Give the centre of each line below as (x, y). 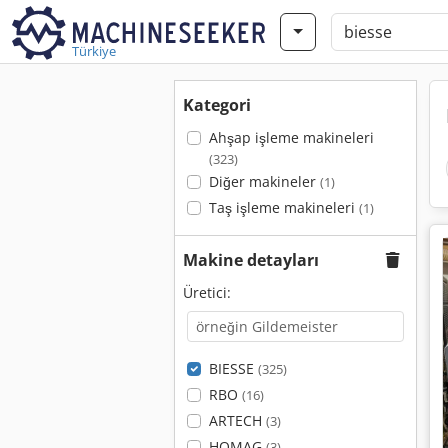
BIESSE (233, 368)
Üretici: (207, 292)
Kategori (217, 105)
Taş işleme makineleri (283, 207)
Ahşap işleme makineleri (291, 137)
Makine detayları (251, 260)
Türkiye (94, 51)
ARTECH (237, 420)
